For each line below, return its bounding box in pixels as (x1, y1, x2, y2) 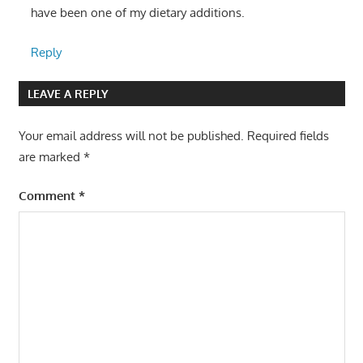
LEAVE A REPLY (27, 87, 109, 101)
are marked (18, 148, 83, 164)
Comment (18, 188, 79, 204)
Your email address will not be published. (18, 127, 244, 143)
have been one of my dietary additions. (30, 5, 245, 21)
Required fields (246, 127, 329, 143)
